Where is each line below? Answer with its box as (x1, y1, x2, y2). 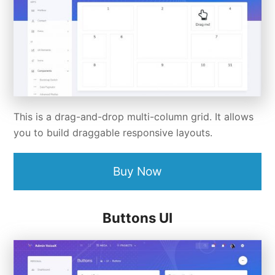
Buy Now (113, 164, 162, 179)
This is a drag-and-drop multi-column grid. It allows (14, 110, 254, 123)
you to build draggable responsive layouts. (14, 126, 213, 139)
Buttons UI (103, 210, 172, 227)
